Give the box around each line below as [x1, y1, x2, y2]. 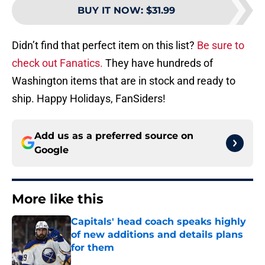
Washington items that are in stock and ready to [12, 74, 235, 87]
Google [34, 144, 69, 156]
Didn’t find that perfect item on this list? [12, 38, 197, 51]
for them [71, 241, 114, 253]
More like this [12, 190, 104, 207]
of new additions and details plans [71, 228, 243, 240]
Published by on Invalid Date [70, 254, 173, 264]
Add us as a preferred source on [34, 130, 193, 141]
